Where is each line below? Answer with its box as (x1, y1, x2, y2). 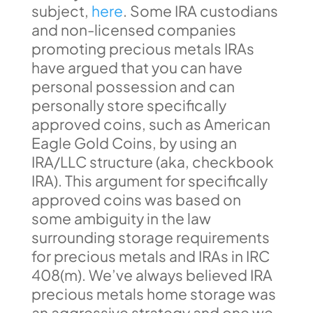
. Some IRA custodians (122, 1, 278, 20)
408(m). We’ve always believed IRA (31, 265, 272, 284)
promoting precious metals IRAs (31, 39, 254, 58)
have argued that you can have (31, 58, 242, 77)
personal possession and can (31, 77, 235, 96)
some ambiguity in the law (31, 209, 211, 228)
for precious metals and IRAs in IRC (31, 247, 270, 265)
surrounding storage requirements (31, 228, 270, 247)
